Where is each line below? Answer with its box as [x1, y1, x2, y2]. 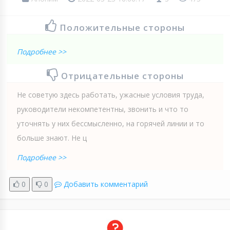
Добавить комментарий [64, 179, 148, 189]
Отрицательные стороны [61, 69, 184, 82]
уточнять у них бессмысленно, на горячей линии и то [17, 118, 204, 128]
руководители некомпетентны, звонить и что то [17, 104, 188, 114]
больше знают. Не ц [17, 132, 87, 143]
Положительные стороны [60, 21, 185, 33]
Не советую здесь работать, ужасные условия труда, [17, 89, 204, 100]
